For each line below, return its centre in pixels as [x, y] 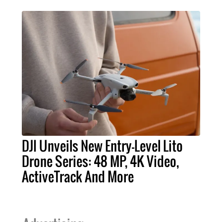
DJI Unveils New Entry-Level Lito [102, 146]
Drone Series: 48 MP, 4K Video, [100, 161]
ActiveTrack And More [78, 177]
